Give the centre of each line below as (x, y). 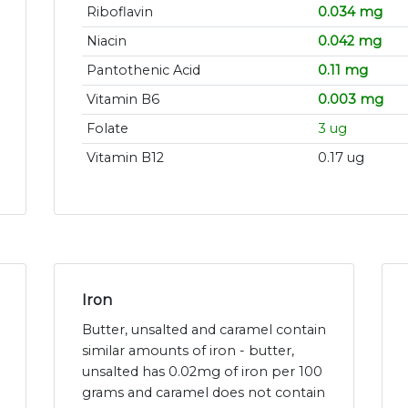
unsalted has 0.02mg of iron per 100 (202, 372)
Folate (107, 129)
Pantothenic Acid (143, 71)
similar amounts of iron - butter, (188, 351)
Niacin (106, 41)
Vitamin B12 (125, 158)
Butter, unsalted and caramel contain (204, 330)
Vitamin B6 (122, 100)
